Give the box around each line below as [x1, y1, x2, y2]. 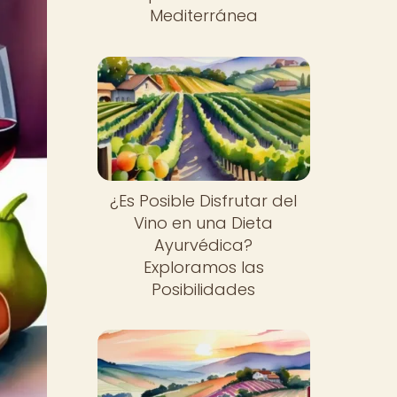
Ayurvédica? [154, 233, 253, 256]
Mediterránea [149, 4, 258, 27]
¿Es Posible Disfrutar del [110, 189, 298, 212]
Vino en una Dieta [134, 211, 274, 234]
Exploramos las [143, 255, 264, 278]
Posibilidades [152, 277, 256, 300]
